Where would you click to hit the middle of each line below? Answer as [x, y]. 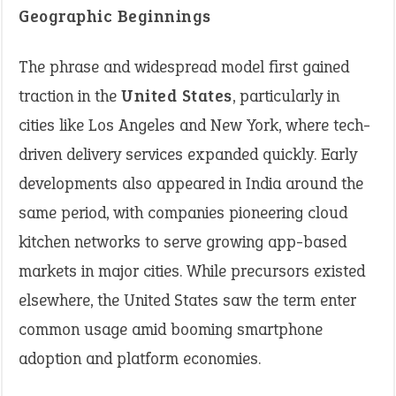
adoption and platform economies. [140, 358]
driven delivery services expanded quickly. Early [188, 154]
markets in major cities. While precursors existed [192, 271]
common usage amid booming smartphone [171, 329]
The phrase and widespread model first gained [184, 67]
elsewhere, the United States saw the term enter [187, 300]
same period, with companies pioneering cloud [183, 213]
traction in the [70, 96]
